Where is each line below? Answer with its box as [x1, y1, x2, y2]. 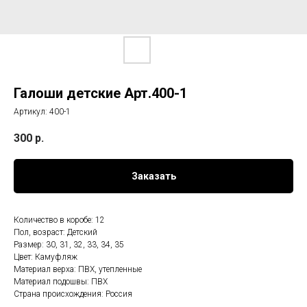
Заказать [131, 171, 176, 182]
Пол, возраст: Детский [14, 228, 97, 238]
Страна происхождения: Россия [14, 289, 132, 299]
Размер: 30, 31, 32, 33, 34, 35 [14, 240, 124, 250]
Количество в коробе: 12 [14, 215, 105, 225]
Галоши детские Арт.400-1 [14, 85, 187, 101]
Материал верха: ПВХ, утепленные [14, 265, 142, 275]
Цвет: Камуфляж [14, 252, 77, 262]
